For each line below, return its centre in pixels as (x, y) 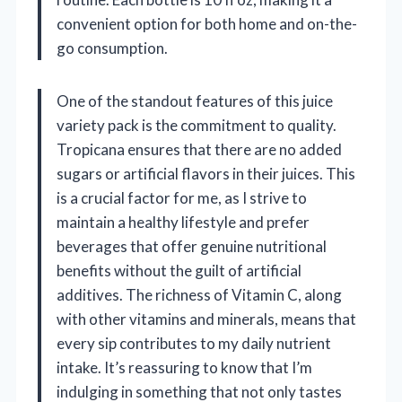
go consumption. (112, 48)
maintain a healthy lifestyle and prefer (183, 223)
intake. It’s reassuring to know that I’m (184, 368)
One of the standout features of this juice (195, 101)
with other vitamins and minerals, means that (206, 319)
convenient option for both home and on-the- (207, 24)
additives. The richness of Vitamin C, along (199, 295)
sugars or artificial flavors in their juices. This (206, 174)
